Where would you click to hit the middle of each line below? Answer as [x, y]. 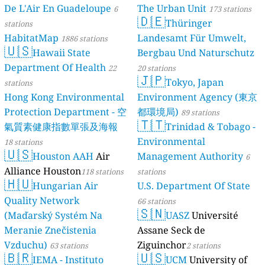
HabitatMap [32, 38]
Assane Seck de [171, 230]
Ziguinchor [162, 245]
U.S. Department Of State [194, 186]
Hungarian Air [66, 186]
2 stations [203, 246]
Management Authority [190, 156]
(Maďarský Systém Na [54, 216]
